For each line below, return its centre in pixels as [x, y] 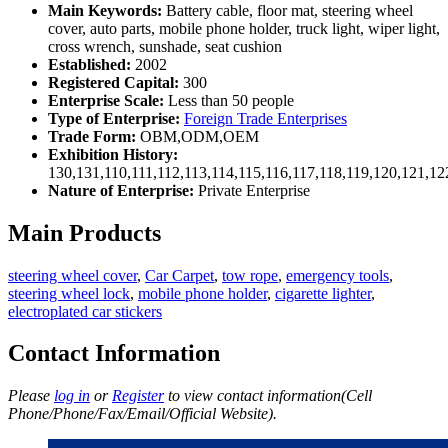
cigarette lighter [323, 293]
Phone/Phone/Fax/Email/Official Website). [142, 414]
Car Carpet [179, 275]
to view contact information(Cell [268, 396]
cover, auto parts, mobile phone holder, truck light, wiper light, [244, 28]
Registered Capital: [113, 82]
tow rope [250, 275]
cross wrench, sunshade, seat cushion [165, 46]
